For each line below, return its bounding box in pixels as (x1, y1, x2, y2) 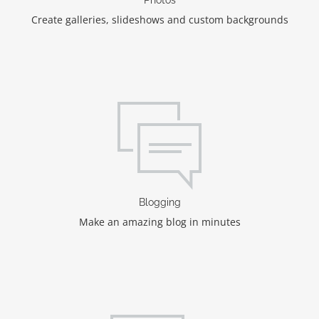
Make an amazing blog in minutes (78, 214, 241, 229)
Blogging (138, 196, 181, 208)
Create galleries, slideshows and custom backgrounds (31, 12, 288, 26)
